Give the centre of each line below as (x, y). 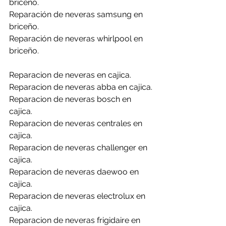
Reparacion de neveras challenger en (79, 148)
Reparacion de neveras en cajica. (70, 75)
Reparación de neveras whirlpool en (77, 39)
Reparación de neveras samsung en (77, 14)
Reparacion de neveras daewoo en (75, 172)
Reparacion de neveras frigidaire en (76, 220)
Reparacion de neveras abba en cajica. (81, 87)
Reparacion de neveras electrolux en (78, 196)
